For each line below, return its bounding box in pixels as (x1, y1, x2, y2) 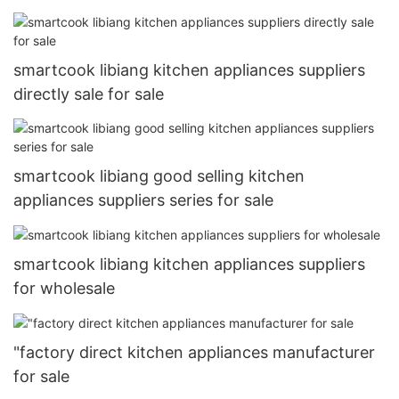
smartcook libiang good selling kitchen (13, 166, 305, 185)
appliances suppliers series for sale (13, 190, 273, 209)
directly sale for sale (13, 85, 164, 104)
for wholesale (13, 278, 115, 297)
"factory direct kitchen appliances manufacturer (13, 342, 375, 362)
